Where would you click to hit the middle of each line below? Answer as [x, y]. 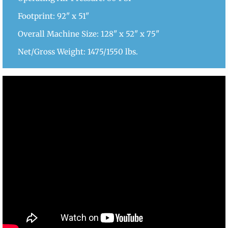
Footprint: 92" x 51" [53, 16]
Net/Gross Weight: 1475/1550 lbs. [78, 52]
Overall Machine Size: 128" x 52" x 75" [89, 34]
